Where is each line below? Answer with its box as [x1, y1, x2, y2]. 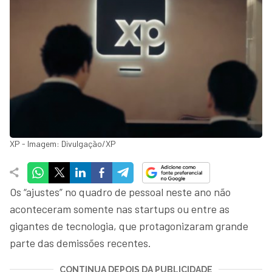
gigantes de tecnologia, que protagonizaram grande [10, 219, 248, 233]
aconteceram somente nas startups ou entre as [10, 202, 229, 216]
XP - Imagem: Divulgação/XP [10, 138, 116, 149]
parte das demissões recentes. [10, 236, 154, 250]
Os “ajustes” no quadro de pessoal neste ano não [10, 185, 231, 199]
